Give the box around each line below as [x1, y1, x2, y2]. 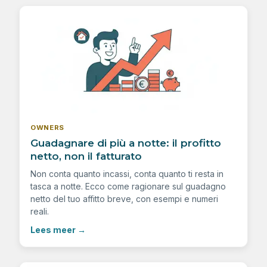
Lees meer [30, 225, 76, 235]
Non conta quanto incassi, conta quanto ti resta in [30, 169, 223, 179]
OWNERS [30, 123, 65, 132]
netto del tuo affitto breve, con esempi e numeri [30, 194, 218, 204]
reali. [30, 206, 49, 217]
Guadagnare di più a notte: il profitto [30, 137, 221, 150]
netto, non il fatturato [30, 150, 142, 163]
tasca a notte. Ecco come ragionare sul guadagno [30, 181, 226, 192]
